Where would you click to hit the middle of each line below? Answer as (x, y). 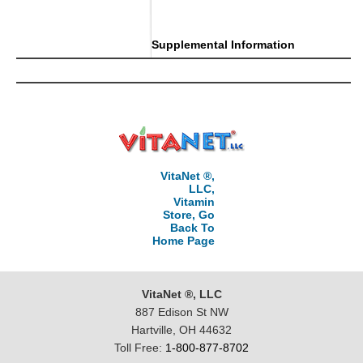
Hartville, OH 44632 (181, 330)
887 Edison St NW (181, 312)
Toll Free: (140, 348)
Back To (192, 228)
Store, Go (188, 215)
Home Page (183, 241)
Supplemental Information (223, 45)
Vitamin (194, 202)
